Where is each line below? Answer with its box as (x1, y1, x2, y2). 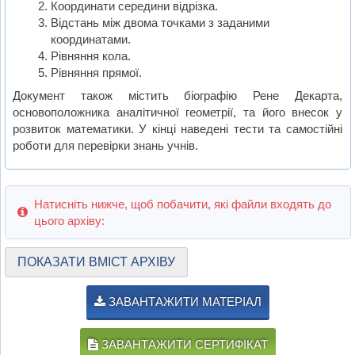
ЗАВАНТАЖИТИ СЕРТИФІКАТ (98, 337, 268, 351)
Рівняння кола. (50, 49, 131, 63)
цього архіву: (33, 213, 105, 227)
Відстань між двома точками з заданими (50, 16, 269, 30)
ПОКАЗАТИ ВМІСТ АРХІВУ (17, 254, 175, 269)
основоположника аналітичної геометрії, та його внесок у (13, 105, 343, 119)
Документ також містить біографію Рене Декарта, (13, 88, 343, 102)
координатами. (50, 32, 131, 47)
